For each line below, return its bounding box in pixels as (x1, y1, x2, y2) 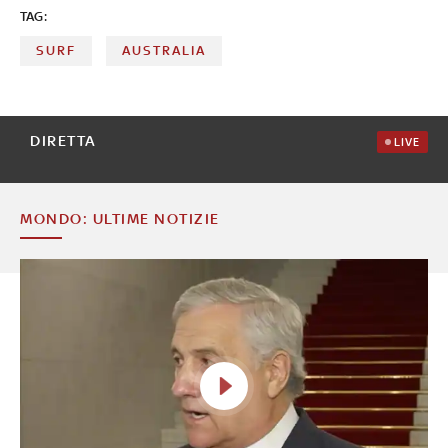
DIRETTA (30, 131, 97, 149)
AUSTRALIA (122, 42, 207, 58)
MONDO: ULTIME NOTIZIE (20, 209, 220, 227)
